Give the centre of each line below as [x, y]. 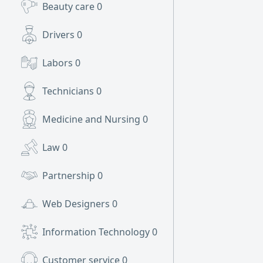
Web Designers [77, 204]
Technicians [69, 91]
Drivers [60, 35]
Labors [59, 63]
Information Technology [97, 232]
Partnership [70, 176]
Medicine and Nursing [92, 119]
